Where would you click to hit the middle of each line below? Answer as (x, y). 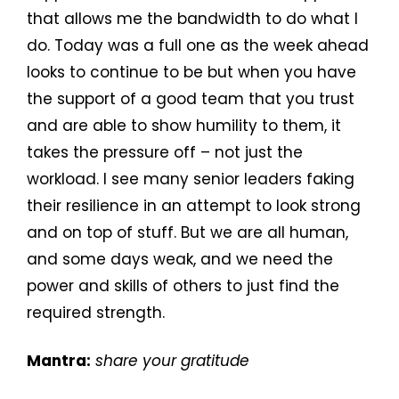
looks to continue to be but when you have (191, 73)
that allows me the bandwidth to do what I (192, 19)
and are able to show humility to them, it (184, 126)
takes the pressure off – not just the (165, 153)
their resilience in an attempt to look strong (194, 206)
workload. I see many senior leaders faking (191, 179)
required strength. (96, 313)
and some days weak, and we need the (180, 260)
